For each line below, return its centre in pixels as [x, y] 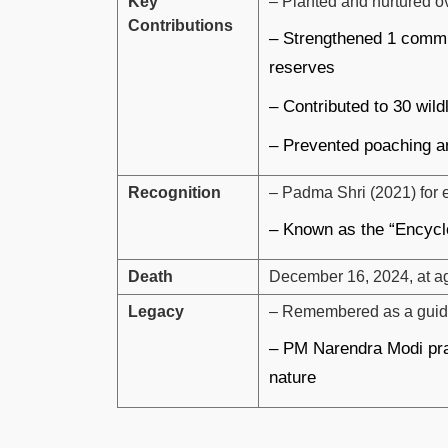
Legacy [156, 311]
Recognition [174, 192]
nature [292, 377]
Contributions [180, 25]
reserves [302, 67]
